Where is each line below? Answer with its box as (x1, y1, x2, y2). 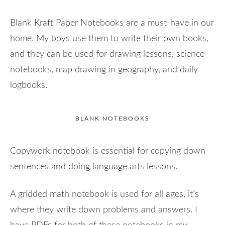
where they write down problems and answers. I (10, 205, 197, 214)
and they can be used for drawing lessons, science (10, 49, 204, 59)
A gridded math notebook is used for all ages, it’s (10, 189, 199, 199)
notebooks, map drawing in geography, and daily (10, 65, 198, 74)
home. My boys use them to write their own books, (10, 34, 208, 43)
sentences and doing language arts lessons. (10, 162, 180, 171)
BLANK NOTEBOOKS (75, 115, 150, 122)
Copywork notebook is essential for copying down (10, 146, 205, 156)
